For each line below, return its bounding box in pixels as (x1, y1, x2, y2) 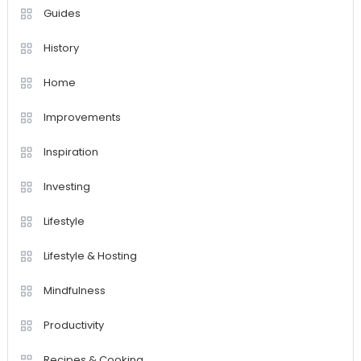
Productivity (43, 317, 104, 334)
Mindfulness (43, 283, 106, 299)
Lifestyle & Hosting (43, 248, 137, 264)
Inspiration (43, 144, 98, 160)
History (43, 40, 79, 56)
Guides (43, 6, 81, 22)
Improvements (43, 110, 121, 126)
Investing (43, 179, 90, 195)
